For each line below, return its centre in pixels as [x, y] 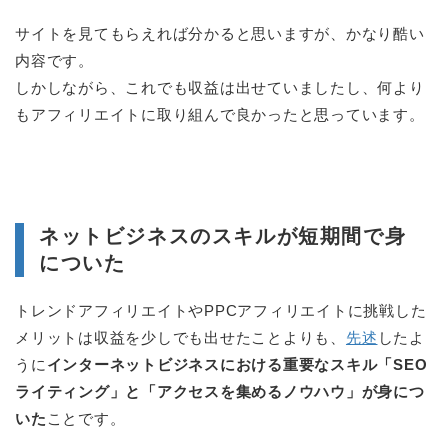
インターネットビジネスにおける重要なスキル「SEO [237, 364]
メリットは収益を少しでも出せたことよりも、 [180, 337]
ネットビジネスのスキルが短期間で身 [223, 235]
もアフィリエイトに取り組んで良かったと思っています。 [220, 114]
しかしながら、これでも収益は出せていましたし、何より [220, 87]
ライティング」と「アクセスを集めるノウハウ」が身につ [220, 391]
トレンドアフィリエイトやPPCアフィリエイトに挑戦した [221, 310]
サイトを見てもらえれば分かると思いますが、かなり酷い [220, 33]
